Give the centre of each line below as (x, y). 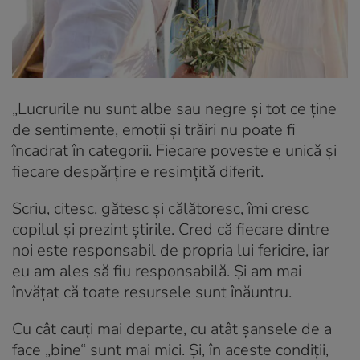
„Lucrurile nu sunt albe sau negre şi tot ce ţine (174, 108)
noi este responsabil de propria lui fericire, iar (171, 250)
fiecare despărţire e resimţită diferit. (138, 171)
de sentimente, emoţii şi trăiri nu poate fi (154, 129)
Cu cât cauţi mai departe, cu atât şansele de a (172, 329)
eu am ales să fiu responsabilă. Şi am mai (157, 271)
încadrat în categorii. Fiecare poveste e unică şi (174, 150)
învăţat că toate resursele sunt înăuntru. (152, 292)
